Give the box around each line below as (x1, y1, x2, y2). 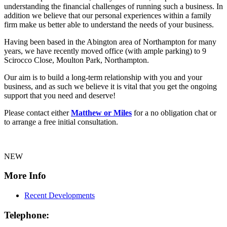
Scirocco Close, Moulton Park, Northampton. (4, 55, 149, 64)
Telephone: (4, 209, 49, 220)
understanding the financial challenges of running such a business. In (4, 2, 223, 11)
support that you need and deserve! (4, 91, 116, 100)
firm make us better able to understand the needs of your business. (4, 20, 214, 29)
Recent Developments (24, 191, 95, 200)
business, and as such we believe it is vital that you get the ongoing (4, 82, 217, 91)
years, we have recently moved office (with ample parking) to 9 (4, 46, 206, 55)
